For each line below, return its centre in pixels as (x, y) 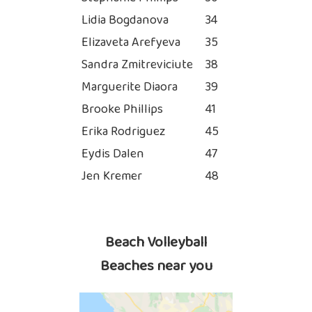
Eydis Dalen (113, 154)
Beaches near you (156, 266)
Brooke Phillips (122, 110)
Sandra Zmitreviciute (137, 65)
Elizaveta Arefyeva (131, 43)
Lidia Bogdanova (125, 21)
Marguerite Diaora (130, 87)
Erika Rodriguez (123, 132)
